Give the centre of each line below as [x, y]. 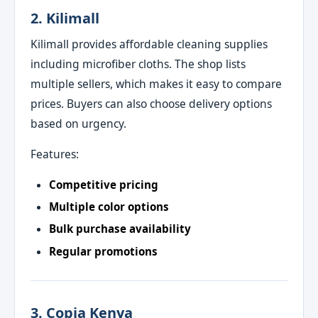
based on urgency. [79, 123]
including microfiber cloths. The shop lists [138, 64]
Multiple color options [109, 207]
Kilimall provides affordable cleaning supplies [149, 44]
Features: [55, 154]
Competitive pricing [103, 184]
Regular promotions [103, 251]
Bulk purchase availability [120, 229]
